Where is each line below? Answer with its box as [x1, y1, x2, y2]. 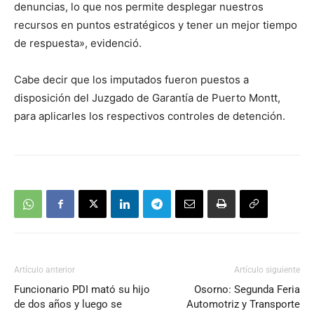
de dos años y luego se [14, 298, 122, 311]
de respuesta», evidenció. [14, 36, 142, 50]
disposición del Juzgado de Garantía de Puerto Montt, [14, 91, 280, 105]
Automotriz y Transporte [186, 298, 300, 311]
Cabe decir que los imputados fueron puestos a [14, 73, 249, 87]
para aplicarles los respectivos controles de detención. [14, 109, 285, 123]
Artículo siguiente [234, 265, 300, 275]
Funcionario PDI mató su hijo [14, 283, 150, 296]
